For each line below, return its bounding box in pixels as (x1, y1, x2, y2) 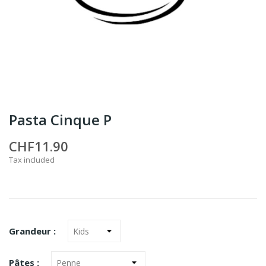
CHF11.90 (9, 137, 68, 155)
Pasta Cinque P (9, 110, 112, 129)
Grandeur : (9, 225, 56, 237)
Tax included (9, 154, 55, 165)
